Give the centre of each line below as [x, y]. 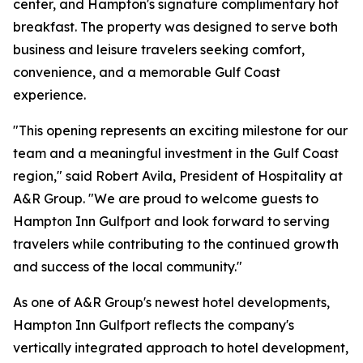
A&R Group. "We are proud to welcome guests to [166, 199]
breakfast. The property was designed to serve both [175, 27]
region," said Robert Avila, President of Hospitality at [178, 176]
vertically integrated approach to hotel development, [181, 348]
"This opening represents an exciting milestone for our [180, 131]
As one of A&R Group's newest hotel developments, [171, 303]
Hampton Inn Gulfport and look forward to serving [171, 222]
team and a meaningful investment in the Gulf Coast [176, 154]
